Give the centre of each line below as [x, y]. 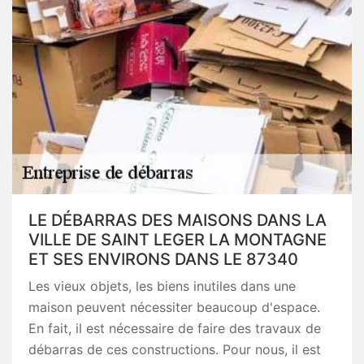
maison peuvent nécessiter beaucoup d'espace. [174, 307]
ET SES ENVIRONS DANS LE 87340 [163, 259]
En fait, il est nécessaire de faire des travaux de [175, 328]
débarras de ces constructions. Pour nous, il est [175, 349]
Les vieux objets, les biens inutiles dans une [162, 286]
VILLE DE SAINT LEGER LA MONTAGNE [178, 240]
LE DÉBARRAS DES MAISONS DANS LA [178, 220]
